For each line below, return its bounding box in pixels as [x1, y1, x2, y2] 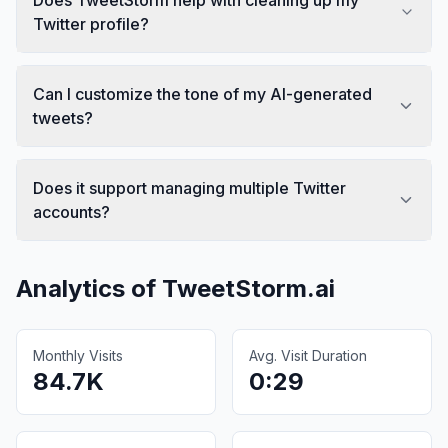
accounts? [33, 201, 110, 222]
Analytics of [16, 273, 162, 303]
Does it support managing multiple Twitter [33, 177, 346, 198]
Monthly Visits [33, 346, 123, 364]
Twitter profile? [33, 13, 149, 34]
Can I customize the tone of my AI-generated [33, 83, 372, 104]
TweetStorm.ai [162, 273, 335, 303]
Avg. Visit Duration [249, 346, 367, 364]
